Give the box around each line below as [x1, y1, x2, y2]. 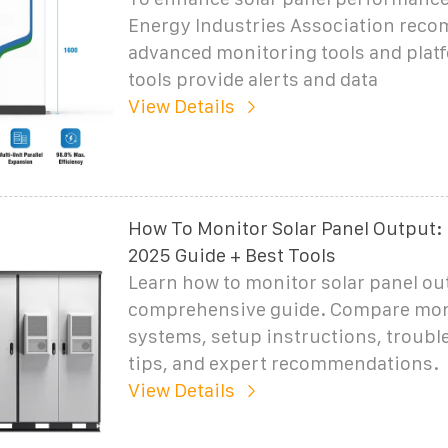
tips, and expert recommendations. [127, 352, 439, 374]
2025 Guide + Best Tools [127, 244, 336, 266]
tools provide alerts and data [127, 68, 378, 90]
